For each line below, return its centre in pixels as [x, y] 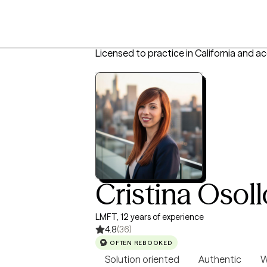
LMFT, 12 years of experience [150, 217]
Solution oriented [142, 259]
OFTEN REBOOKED [141, 243]
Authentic [220, 259]
